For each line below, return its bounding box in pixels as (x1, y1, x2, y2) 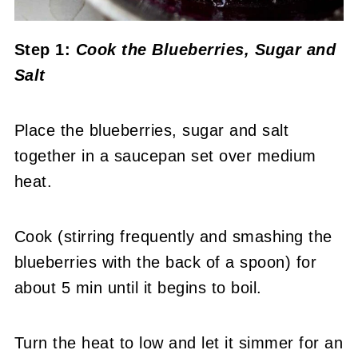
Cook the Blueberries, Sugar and (75, 40, 336, 58)
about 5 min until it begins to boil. (14, 278, 262, 296)
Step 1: (14, 40, 76, 58)
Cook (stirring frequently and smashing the (14, 227, 332, 245)
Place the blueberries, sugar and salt (14, 121, 289, 139)
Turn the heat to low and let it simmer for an (14, 333, 344, 352)
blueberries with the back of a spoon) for (14, 253, 317, 271)
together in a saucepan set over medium (14, 146, 316, 165)
